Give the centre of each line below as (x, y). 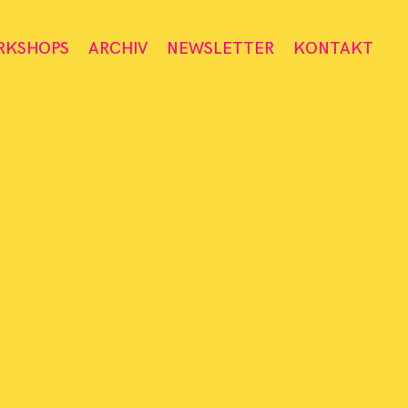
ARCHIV (118, 49)
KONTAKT (333, 49)
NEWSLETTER (220, 49)
